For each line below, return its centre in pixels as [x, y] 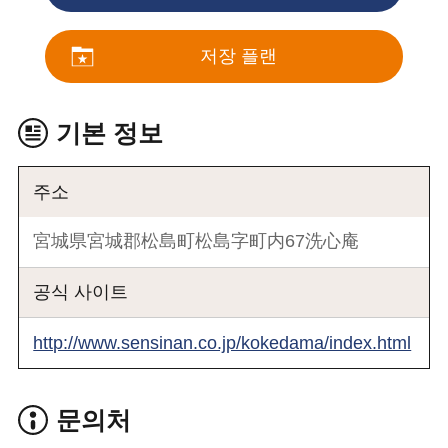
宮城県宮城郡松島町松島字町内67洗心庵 [196, 241]
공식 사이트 [81, 291]
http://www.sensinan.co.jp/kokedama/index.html [222, 342]
